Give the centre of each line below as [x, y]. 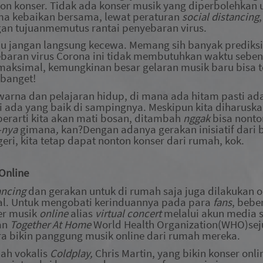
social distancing [220, 16]
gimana [38, 129]
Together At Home [50, 224]
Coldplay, [73, 253]
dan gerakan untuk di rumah [96, 191]
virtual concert [129, 213]
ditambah [158, 118]
